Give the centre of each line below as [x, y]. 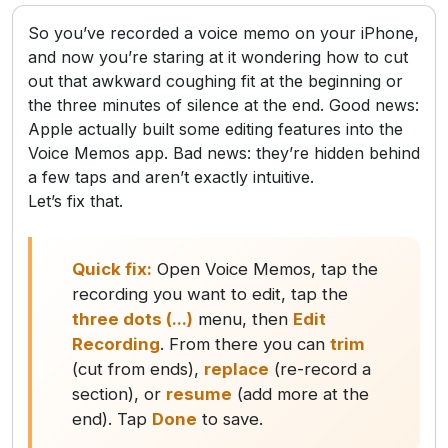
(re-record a [320, 368]
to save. [230, 418]
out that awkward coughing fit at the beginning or [215, 80]
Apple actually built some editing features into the [215, 128]
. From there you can [245, 343]
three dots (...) [132, 318]
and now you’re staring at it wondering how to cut [218, 56]
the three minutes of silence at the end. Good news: [223, 104]
